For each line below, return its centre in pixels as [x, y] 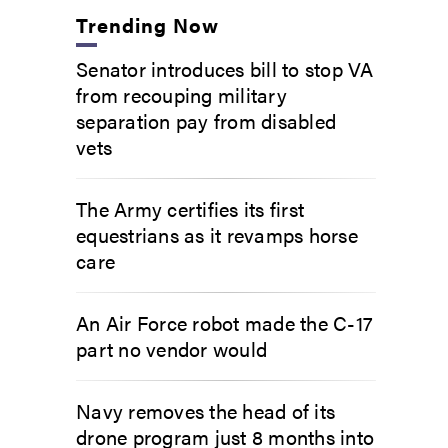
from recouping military [181, 94]
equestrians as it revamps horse [217, 234]
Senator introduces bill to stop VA [225, 68]
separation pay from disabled [206, 120]
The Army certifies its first [190, 208]
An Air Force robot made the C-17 [224, 322]
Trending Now [148, 24]
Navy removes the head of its [205, 410]
